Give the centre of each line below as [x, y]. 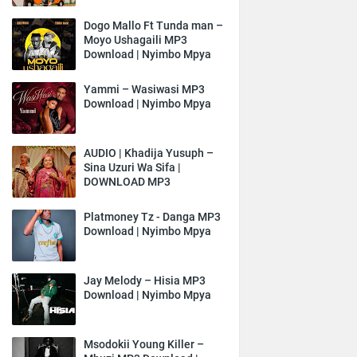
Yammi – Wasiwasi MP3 [144, 89]
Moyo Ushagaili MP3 [135, 40]
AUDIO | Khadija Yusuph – [149, 153]
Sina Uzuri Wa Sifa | [132, 167]
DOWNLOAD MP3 [127, 182]
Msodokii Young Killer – [144, 344]
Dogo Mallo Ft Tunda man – [153, 25]
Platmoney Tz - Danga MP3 [152, 217]
